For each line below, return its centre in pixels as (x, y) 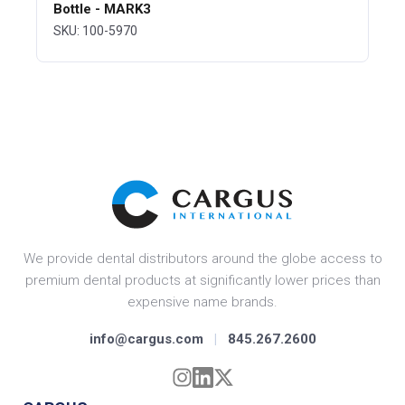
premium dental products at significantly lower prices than (202, 281)
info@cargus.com (146, 339)
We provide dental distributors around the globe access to (202, 259)
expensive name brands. (202, 302)
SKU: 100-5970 (96, 31)
